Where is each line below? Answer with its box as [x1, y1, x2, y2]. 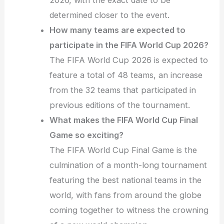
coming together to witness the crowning [49, 205, 209, 215]
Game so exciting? [49, 130, 124, 140]
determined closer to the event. [49, 10, 170, 20]
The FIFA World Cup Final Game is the [49, 145, 197, 155]
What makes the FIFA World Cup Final [49, 115, 198, 125]
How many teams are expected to [49, 25, 186, 35]
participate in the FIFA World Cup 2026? [49, 40, 209, 50]
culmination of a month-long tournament [49, 160, 207, 170]
